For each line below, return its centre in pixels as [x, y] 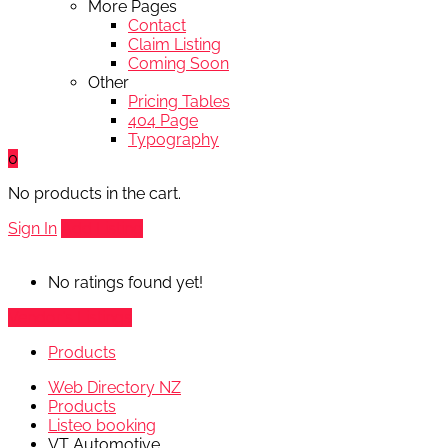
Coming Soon [178, 63]
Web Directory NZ [114, 387]
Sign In [32, 228]
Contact [157, 25]
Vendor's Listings [70, 317]
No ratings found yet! [125, 282]
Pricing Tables [179, 101]
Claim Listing [174, 44]
